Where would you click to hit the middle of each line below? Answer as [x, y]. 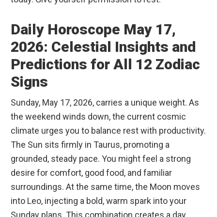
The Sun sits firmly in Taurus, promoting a [90, 145]
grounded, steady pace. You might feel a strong [101, 159]
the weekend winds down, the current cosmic [99, 117]
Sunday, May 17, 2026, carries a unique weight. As [105, 103]
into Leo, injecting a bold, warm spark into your [99, 201]
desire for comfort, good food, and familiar [92, 173]
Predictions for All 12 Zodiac [106, 64]
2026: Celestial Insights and [103, 47]
